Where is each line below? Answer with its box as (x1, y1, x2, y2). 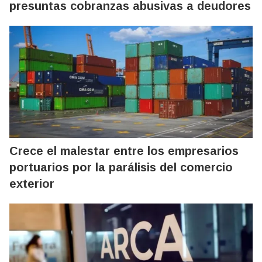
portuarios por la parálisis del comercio (9, 161, 233, 174)
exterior (9, 177, 54, 190)
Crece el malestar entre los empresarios (9, 144, 239, 157)
